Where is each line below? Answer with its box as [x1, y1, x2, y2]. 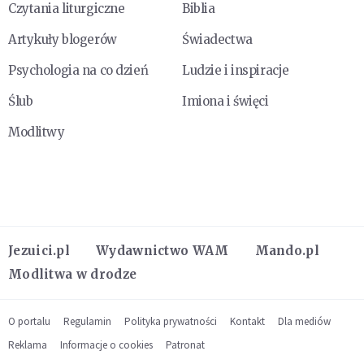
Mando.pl [254, 242, 319, 258]
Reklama [8, 337, 47, 352]
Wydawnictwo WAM [96, 242, 229, 258]
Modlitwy [8, 123, 65, 140]
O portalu [8, 314, 50, 328]
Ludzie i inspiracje [182, 62, 289, 78]
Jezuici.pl [8, 242, 70, 258]
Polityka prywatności [124, 314, 217, 328]
